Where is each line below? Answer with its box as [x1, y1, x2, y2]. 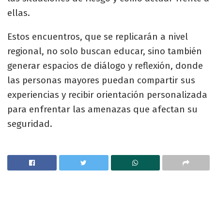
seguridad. [7, 118, 52, 129]
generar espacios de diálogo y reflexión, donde [7, 60, 203, 71]
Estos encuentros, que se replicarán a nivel [7, 31, 188, 42]
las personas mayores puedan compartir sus [7, 74, 195, 86]
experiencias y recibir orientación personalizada [7, 89, 207, 100]
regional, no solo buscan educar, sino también [7, 45, 202, 57]
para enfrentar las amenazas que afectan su [7, 103, 198, 115]
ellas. [7, 7, 30, 18]
